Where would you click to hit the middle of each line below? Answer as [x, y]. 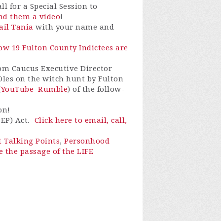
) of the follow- [96, 90]
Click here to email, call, [81, 121]
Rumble [53, 90]
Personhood [87, 141]
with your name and [74, 27]
